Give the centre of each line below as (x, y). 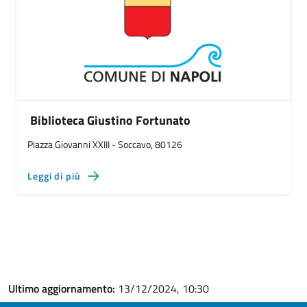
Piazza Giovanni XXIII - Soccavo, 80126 (105, 144)
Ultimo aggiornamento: (63, 288)
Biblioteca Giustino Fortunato (110, 120)
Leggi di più (54, 176)
